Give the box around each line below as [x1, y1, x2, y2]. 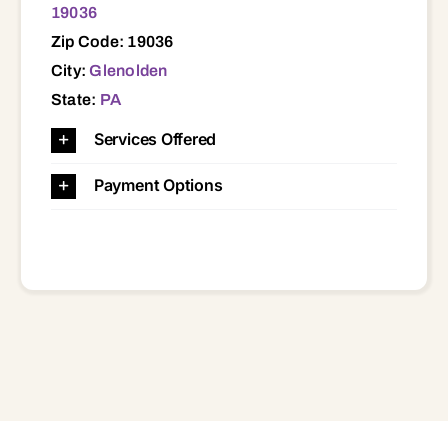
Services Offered [93, 128, 217, 149]
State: [50, 90, 100, 108]
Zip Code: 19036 [50, 32, 174, 50]
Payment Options [93, 174, 223, 195]
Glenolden [89, 61, 168, 79]
